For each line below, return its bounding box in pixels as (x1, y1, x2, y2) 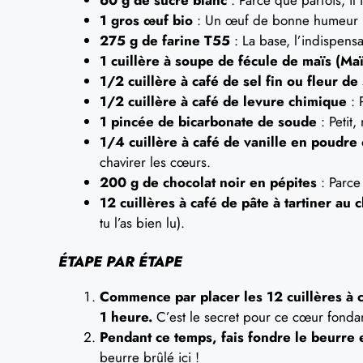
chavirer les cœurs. (100, 152, 211, 172)
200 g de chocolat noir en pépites (100, 172, 317, 192)
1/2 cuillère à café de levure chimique (100, 91, 347, 111)
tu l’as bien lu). (100, 212, 185, 233)
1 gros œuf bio (100, 10, 193, 30)
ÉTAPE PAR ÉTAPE (58, 251, 182, 272)
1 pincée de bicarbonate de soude (100, 111, 317, 131)
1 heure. (100, 307, 152, 327)
